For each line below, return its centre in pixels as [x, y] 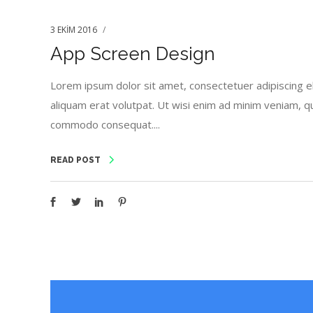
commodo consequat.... [105, 124]
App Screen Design [133, 53]
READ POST [75, 160]
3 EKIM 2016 [74, 29]
